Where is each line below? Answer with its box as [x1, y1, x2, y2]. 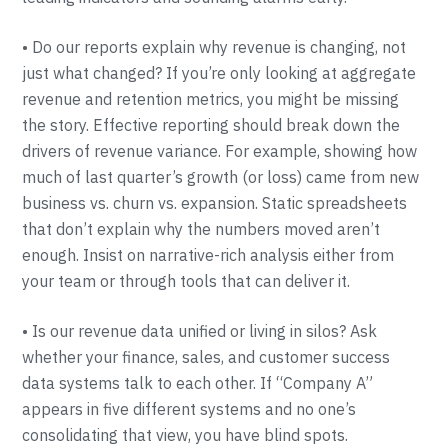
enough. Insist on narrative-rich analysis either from [22, 245, 395, 265]
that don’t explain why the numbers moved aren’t [22, 219, 381, 239]
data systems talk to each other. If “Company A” [22, 373, 374, 393]
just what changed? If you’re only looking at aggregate [22, 63, 417, 83]
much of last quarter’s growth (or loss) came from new [22, 167, 420, 187]
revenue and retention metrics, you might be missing [22, 89, 400, 109]
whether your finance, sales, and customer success [22, 347, 391, 367]
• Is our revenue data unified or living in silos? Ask [22, 321, 378, 341]
